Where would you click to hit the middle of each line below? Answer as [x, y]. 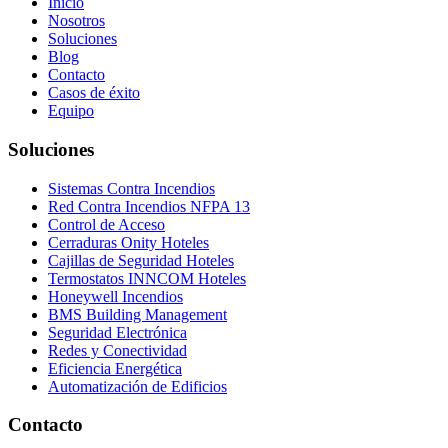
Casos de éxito [94, 93]
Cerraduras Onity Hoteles [128, 242]
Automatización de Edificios [137, 386]
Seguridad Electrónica [117, 332]
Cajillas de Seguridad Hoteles [141, 260]
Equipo [71, 111]
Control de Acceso [106, 224]
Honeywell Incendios [115, 296]
